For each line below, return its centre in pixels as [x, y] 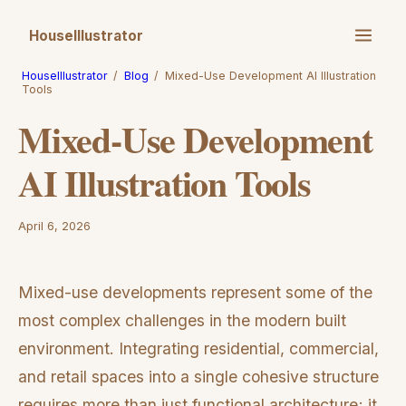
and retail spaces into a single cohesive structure [198, 376]
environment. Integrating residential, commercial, [198, 348]
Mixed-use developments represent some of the [195, 292]
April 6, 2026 [54, 226]
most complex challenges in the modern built [182, 320]
